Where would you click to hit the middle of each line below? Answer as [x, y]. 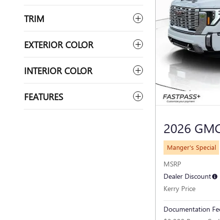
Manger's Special [191, 147]
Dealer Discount [187, 176]
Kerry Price [179, 188]
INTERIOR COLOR [58, 70]
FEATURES [44, 96]
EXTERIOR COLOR [59, 44]
